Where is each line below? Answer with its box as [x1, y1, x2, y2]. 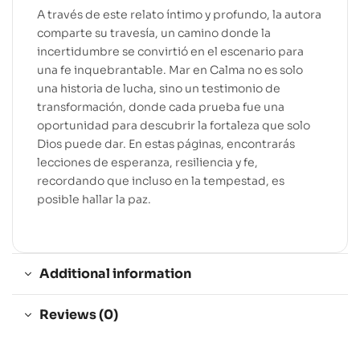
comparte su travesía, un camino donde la [37, 25, 271, 40]
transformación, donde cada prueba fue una [37, 99, 284, 114]
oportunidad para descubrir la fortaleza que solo [37, 117, 310, 133]
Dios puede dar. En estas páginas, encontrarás [37, 136, 295, 151]
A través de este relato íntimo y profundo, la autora [37, 6, 321, 22]
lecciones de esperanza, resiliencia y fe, [37, 154, 258, 170]
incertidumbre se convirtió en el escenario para [37, 43, 304, 59]
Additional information [39, 265, 191, 283]
